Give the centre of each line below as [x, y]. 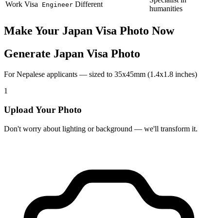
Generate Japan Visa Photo [72, 54]
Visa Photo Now [133, 31]
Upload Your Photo [43, 109]
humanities [166, 9]
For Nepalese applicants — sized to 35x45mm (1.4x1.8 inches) [100, 74]
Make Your [33, 31]
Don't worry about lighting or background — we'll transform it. [101, 128]
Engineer [57, 5]
